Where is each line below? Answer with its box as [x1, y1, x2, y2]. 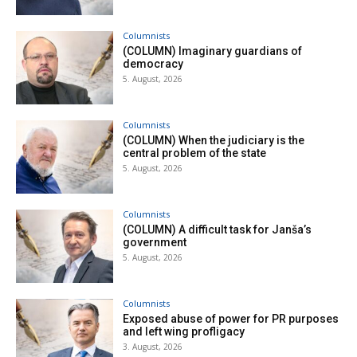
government [123, 235, 187, 249]
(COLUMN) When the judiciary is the [123, 133, 305, 147]
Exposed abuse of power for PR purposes [123, 312, 339, 325]
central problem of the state [123, 146, 267, 159]
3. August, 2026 [123, 340, 183, 352]
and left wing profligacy [123, 324, 245, 338]
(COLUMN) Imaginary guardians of [123, 45, 303, 58]
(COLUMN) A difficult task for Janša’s [123, 222, 312, 236]
